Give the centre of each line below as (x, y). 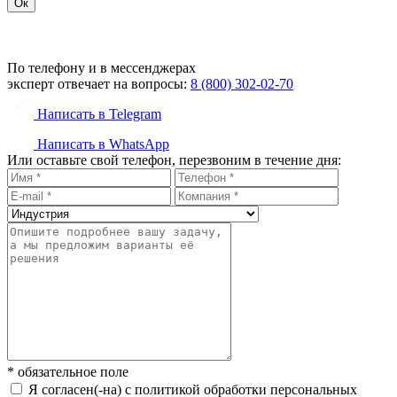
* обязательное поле (68, 372)
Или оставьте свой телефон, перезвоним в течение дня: (174, 160)
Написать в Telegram (97, 114)
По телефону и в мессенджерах (101, 68)
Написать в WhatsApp (101, 144)
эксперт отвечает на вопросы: (99, 84)
